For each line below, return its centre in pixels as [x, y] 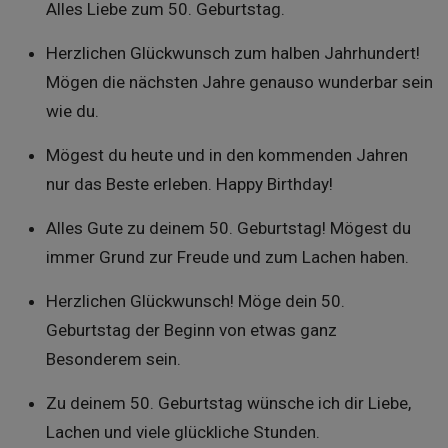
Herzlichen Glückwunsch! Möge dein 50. [195, 301]
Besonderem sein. [113, 359]
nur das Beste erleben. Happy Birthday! [189, 184]
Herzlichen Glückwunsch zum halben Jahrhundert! [232, 53]
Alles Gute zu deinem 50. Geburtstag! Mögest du [228, 228]
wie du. [72, 111]
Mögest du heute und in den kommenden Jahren [226, 155]
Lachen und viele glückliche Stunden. [182, 432]
